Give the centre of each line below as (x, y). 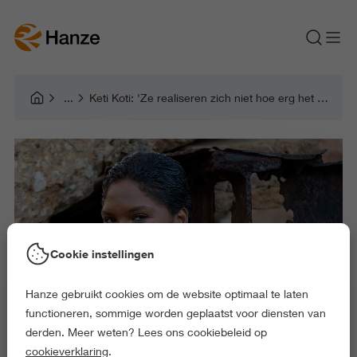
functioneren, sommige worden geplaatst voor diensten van (175, 313)
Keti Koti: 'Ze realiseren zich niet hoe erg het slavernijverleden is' (322, 98)
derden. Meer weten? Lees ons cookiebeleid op (146, 332)
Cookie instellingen (102, 253)
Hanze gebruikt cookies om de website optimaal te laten (167, 294)
